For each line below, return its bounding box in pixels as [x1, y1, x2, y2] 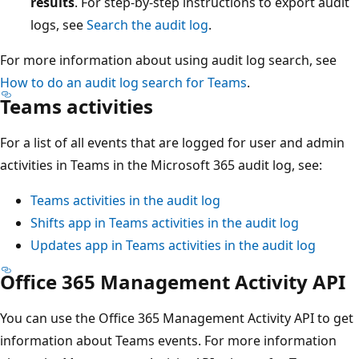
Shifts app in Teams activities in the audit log [30, 213, 299, 232]
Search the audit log [87, 15, 208, 34]
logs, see [30, 15, 87, 34]
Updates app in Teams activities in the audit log [30, 236, 316, 254]
